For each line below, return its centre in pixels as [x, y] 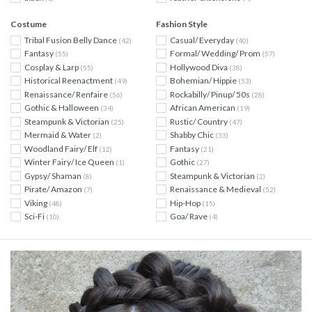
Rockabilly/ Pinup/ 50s [211, 94]
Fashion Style [182, 24]
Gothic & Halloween [62, 108]
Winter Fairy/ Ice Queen [70, 162]
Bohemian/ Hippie [204, 81]
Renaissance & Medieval [216, 189]
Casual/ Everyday [203, 40]
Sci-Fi [35, 217]
